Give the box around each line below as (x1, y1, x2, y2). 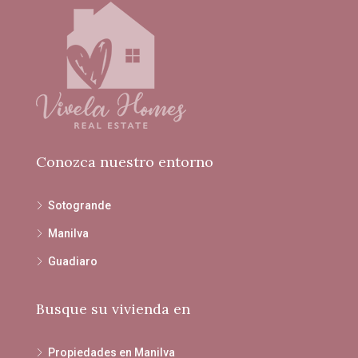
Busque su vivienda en (36, 299, 190, 318)
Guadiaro (48, 254, 97, 268)
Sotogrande (48, 198, 111, 212)
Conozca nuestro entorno (36, 152, 213, 171)
